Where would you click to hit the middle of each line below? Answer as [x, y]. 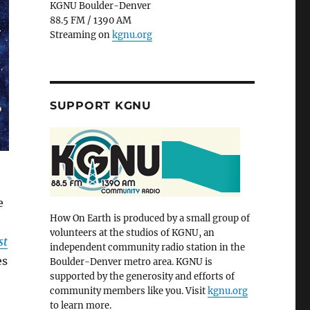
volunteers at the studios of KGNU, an [132, 233]
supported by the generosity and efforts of [142, 277]
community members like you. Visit [128, 291]
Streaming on [81, 35]
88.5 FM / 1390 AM [90, 21]
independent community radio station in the [147, 248]
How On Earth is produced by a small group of [149, 219]
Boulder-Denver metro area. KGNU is [131, 262]
